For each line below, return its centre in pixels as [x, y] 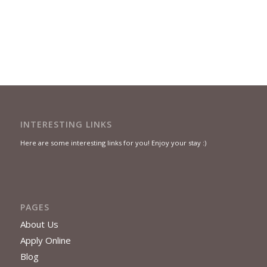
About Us [39, 224]
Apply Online [45, 240]
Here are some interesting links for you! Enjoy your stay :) [113, 142]
